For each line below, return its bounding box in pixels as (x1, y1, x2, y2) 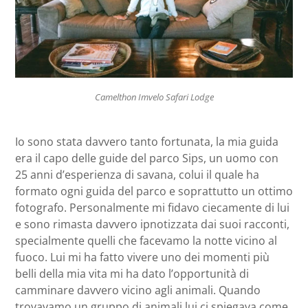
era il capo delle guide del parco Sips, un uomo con (15, 150, 278, 166)
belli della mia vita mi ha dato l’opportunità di (15, 265, 249, 281)
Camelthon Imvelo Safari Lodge (94, 91, 214, 104)
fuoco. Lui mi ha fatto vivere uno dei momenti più (15, 249, 269, 265)
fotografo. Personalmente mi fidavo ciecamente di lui (15, 199, 289, 215)
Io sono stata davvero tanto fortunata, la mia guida (15, 133, 278, 149)
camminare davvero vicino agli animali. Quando (15, 282, 261, 298)
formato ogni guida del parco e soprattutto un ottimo (15, 183, 293, 199)
